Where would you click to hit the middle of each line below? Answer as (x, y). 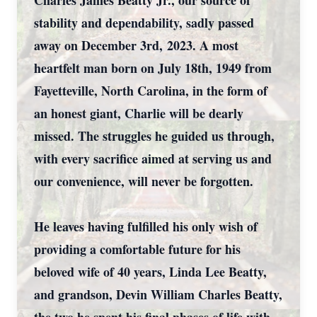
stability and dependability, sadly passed (144, 23)
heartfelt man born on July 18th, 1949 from (153, 68)
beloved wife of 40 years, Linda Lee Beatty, (150, 272)
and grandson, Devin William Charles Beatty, (158, 294)
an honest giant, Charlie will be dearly (139, 113)
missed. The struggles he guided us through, (154, 136)
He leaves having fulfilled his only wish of (146, 226)
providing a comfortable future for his (137, 249)
